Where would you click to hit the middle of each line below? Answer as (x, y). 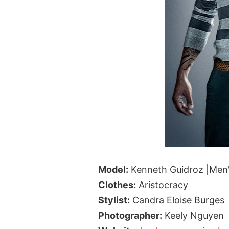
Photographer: (130, 215)
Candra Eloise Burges (177, 200)
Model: (113, 169)
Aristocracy (162, 185)
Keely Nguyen (193, 215)
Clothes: (117, 185)
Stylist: (114, 200)
